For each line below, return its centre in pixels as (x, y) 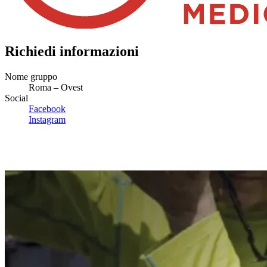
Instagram (47, 119)
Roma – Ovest (56, 87)
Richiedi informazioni (72, 51)
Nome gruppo (31, 76)
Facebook (47, 108)
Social (16, 98)
